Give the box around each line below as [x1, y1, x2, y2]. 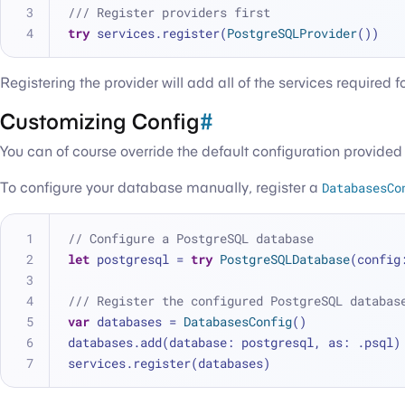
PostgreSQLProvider [227, 24, 357, 42]
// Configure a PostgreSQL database [68, 230, 314, 247]
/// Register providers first [68, 4, 270, 21]
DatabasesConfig [184, 313, 292, 330]
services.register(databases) [68, 354, 270, 372]
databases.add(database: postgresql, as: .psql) [68, 334, 400, 351]
